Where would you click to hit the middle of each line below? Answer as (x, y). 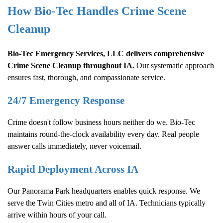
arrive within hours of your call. (57, 215)
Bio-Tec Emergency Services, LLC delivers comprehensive (106, 53)
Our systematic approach (174, 65)
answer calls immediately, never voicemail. (74, 146)
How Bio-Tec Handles (64, 11)
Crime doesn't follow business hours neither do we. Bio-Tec (101, 122)
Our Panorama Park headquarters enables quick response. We (104, 191)
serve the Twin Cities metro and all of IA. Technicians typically (107, 203)
